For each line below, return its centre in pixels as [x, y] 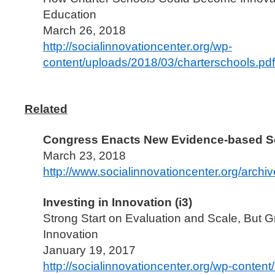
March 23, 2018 [84, 156]
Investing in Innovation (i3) [118, 202]
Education [70, 14]
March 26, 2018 [84, 30]
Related [46, 109]
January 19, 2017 [89, 250]
